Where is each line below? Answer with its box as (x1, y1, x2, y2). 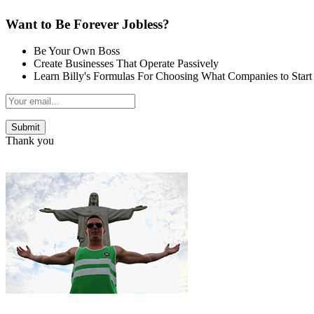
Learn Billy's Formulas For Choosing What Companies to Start (34, 70, 312, 83)
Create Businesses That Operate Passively (34, 57, 219, 70)
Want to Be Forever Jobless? (6, 16, 170, 32)
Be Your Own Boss (34, 45, 120, 57)
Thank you (6, 135, 54, 147)
